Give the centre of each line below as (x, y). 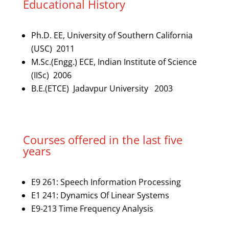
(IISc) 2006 (51, 75)
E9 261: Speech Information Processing (106, 182)
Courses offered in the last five (102, 139)
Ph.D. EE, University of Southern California (112, 35)
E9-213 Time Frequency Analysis (92, 208)
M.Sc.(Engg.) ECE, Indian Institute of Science (114, 62)
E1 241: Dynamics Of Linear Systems (100, 195)
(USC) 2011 (53, 48)
